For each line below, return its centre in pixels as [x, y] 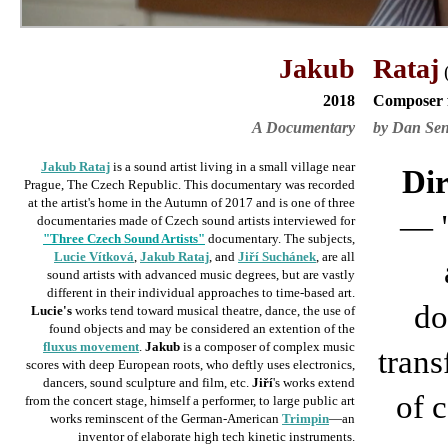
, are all [335, 256]
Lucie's [51, 310]
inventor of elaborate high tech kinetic [183, 436]
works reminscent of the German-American [166, 418]
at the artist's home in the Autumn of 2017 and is [159, 202]
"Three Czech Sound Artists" [124, 238]
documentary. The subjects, [280, 238]
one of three [323, 202]
